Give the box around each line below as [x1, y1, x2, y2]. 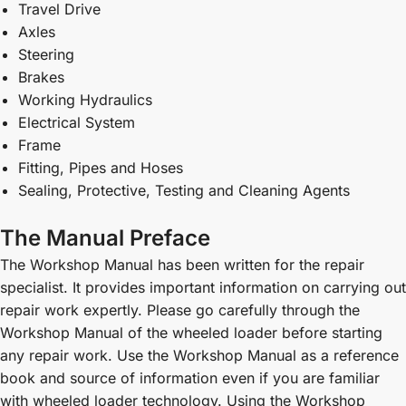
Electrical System [18, 113, 135, 132]
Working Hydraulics [18, 91, 152, 110]
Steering [18, 45, 74, 64]
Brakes [18, 68, 64, 87]
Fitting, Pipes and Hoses [18, 159, 183, 178]
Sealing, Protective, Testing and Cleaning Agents [18, 181, 350, 200]
